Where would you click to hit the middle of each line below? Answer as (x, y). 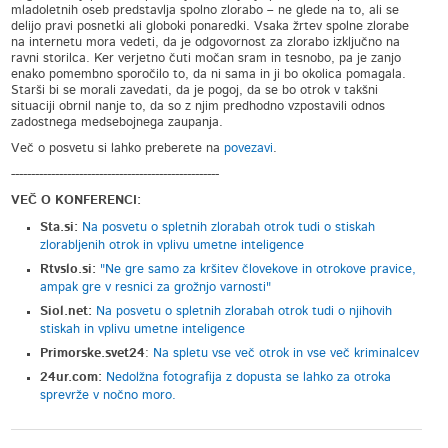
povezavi (249, 148)
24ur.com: (71, 377)
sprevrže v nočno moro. (108, 395)
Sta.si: (61, 227)
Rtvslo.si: (68, 269)
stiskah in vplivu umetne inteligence (143, 329)
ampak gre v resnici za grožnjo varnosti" (156, 287)
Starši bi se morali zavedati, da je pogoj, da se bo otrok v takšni (195, 90)
